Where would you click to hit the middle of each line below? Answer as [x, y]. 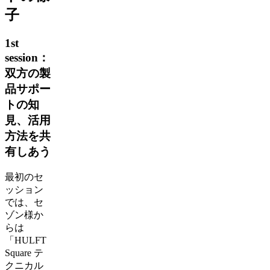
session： [27, 57]
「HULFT [26, 240]
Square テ [24, 253]
